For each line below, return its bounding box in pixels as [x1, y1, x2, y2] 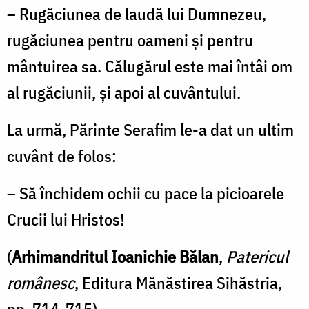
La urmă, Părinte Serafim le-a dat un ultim [7, 118, 294, 141]
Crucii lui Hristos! [7, 208, 125, 230]
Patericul [226, 245, 288, 268]
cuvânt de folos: [7, 144, 117, 167]
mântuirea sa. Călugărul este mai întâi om [7, 54, 292, 77]
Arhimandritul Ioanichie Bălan [12, 245, 219, 268]
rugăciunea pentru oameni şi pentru [7, 28, 253, 51]
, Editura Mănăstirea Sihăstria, [74, 271, 282, 294]
